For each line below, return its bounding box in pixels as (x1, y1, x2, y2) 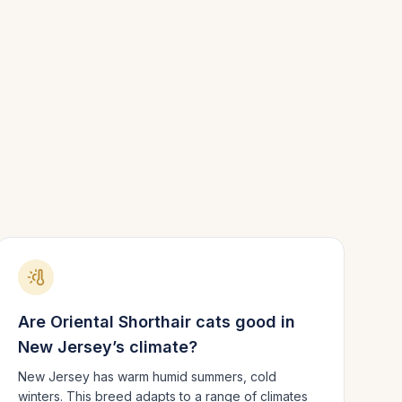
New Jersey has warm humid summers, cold (17, 369, 276, 384)
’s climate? (111, 337, 197, 356)
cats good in (190, 312, 295, 331)
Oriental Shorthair (49, 312, 191, 331)
